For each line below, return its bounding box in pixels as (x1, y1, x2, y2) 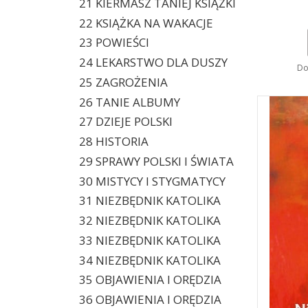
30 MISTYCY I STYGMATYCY (78, 173, 225, 189)
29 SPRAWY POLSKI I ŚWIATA (78, 153, 234, 169)
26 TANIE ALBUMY (78, 93, 180, 110)
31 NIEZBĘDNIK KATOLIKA (78, 192, 221, 209)
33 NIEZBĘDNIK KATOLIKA (78, 232, 221, 248)
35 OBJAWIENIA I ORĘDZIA (78, 272, 221, 288)
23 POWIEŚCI (78, 34, 149, 51)
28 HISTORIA (78, 133, 148, 149)
